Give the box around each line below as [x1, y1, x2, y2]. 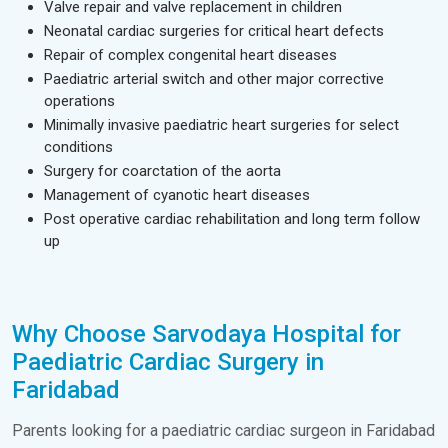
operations [44, 92, 115, 110]
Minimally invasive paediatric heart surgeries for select [44, 116, 399, 134]
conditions [44, 138, 113, 156]
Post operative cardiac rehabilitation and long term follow [44, 210, 420, 228]
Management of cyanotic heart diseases [44, 186, 310, 204]
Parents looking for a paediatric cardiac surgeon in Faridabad [12, 421, 435, 440]
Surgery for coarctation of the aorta [44, 162, 281, 180]
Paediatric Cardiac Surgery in [12, 348, 324, 376]
